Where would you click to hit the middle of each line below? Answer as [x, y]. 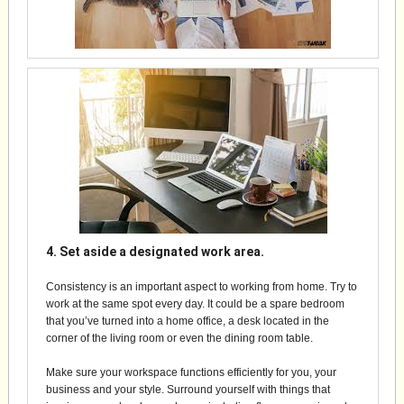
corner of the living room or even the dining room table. [179, 338]
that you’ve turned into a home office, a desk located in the [188, 321]
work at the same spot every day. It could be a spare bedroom [195, 304]
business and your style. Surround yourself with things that [188, 390]
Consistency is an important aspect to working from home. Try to [202, 287]
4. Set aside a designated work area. [155, 252]
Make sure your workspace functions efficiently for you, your [191, 372]
